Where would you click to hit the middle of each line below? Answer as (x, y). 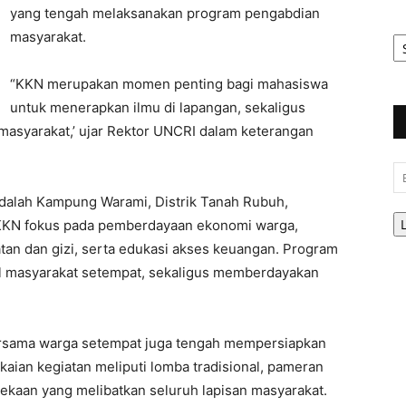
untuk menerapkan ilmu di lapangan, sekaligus (158, 107)
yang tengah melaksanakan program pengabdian (165, 13)
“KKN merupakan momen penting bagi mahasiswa (169, 84)
